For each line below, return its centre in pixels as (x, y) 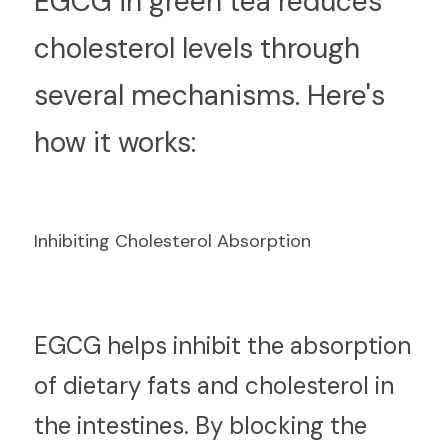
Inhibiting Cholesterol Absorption (172, 241)
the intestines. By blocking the (200, 425)
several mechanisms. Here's (209, 95)
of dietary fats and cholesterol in (214, 385)
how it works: (115, 142)
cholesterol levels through (197, 48)
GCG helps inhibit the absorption (229, 345)
